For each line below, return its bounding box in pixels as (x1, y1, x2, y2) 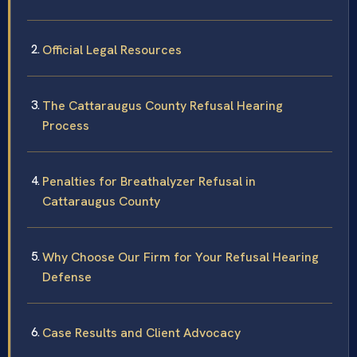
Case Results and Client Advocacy (42, 324, 241, 341)
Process (42, 116, 89, 134)
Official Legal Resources (42, 41, 182, 58)
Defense (42, 268, 92, 285)
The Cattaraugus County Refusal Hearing (42, 96, 283, 114)
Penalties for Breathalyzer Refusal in (42, 172, 256, 190)
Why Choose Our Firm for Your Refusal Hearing (42, 248, 319, 265)
